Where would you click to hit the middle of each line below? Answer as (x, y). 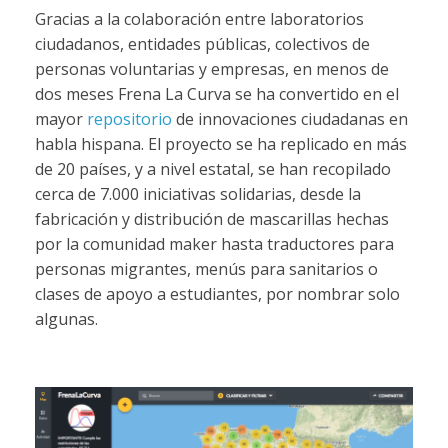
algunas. (66, 319)
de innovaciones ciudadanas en (289, 119)
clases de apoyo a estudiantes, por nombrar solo (217, 294)
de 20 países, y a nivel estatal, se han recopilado (212, 169)
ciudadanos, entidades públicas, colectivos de (202, 44)
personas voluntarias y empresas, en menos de (211, 69)
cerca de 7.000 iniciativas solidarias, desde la (197, 194)
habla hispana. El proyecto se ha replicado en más (220, 144)
